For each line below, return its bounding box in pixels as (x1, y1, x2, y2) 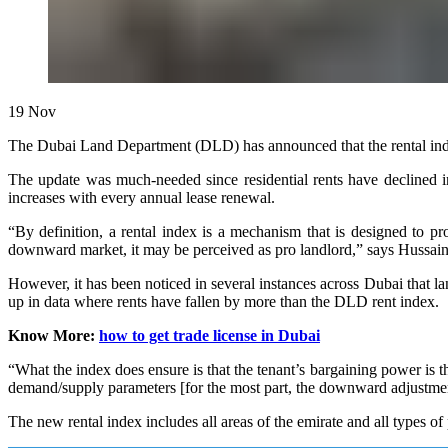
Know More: (8, 326, 99, 344)
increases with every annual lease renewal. (8, 188, 275, 206)
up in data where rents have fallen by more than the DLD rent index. (8, 292, 439, 310)
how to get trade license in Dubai (99, 326, 320, 344)
